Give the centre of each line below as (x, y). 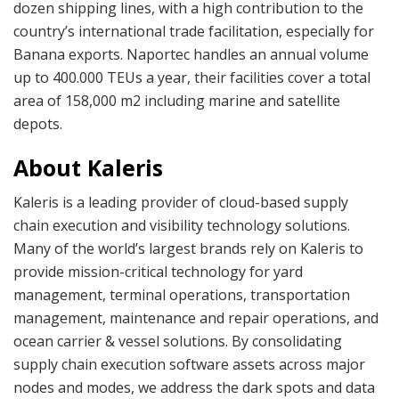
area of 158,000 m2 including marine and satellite (177, 101)
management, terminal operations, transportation (182, 295)
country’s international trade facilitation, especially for (194, 32)
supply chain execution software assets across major (189, 365)
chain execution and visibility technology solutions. (182, 226)
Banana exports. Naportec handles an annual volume (191, 55)
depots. (38, 124)
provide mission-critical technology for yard (158, 272)
